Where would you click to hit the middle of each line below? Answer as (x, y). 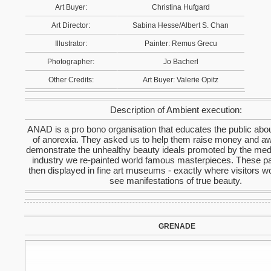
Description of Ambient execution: (176, 110)
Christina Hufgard (181, 7)
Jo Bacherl (181, 62)
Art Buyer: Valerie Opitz (181, 80)
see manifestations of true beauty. (176, 181)
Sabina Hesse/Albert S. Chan (181, 25)
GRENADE (177, 226)
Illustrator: (71, 44)
